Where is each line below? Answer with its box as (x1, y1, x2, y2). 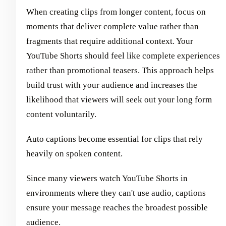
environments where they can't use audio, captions (26, 188, 206, 198)
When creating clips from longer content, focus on (26, 7, 206, 17)
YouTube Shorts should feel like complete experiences (26, 50, 220, 61)
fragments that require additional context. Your (26, 36, 193, 46)
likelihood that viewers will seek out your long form (26, 94, 212, 104)
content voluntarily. (26, 109, 96, 119)
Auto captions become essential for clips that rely (26, 134, 203, 144)
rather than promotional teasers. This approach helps (26, 65, 214, 75)
